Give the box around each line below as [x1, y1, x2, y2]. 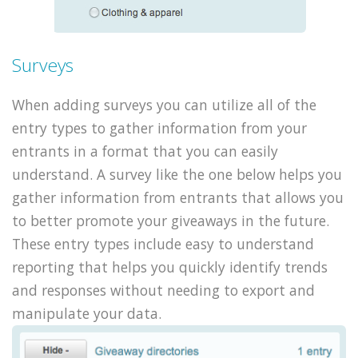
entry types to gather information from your [12, 117, 307, 137]
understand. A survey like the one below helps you [12, 164, 342, 184]
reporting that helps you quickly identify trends [12, 257, 328, 276]
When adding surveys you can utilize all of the [12, 94, 316, 114]
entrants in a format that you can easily [12, 141, 278, 161]
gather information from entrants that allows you [12, 187, 344, 207]
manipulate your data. [12, 303, 161, 323]
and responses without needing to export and [12, 280, 315, 300]
